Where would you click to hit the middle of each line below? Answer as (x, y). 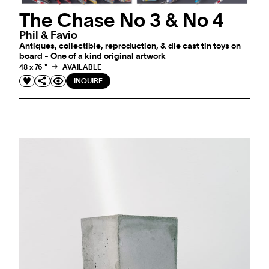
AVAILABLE (81, 68)
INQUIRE (88, 81)
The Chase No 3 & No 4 (122, 21)
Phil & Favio (48, 36)
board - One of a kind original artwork (92, 56)
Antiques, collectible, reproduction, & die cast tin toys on (130, 46)
